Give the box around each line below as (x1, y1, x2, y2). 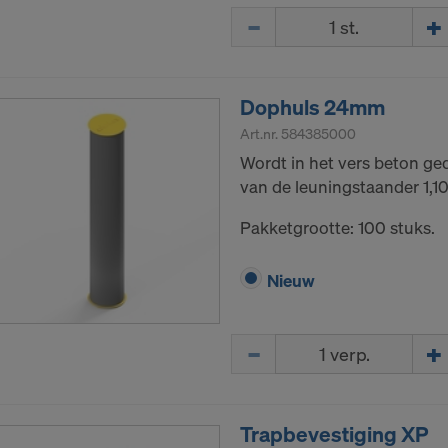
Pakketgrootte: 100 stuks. (240, 216, 435, 240)
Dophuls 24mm (240, 93, 385, 122)
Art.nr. (240, 124, 281, 144)
